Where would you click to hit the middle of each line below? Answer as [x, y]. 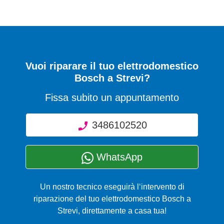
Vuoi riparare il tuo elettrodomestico [112, 66]
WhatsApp [118, 157]
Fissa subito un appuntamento [112, 98]
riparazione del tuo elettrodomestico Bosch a [112, 199]
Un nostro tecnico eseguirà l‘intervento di [112, 187]
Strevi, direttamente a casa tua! [112, 211]
